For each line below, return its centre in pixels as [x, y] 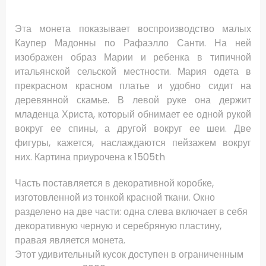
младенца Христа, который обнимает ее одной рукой [133, 115]
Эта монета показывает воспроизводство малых [133, 29]
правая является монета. [70, 240]
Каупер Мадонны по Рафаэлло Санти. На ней [133, 43]
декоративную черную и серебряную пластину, [118, 226]
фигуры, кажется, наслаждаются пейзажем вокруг [133, 143]
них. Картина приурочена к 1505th [90, 157]
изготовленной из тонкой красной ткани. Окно [115, 198]
